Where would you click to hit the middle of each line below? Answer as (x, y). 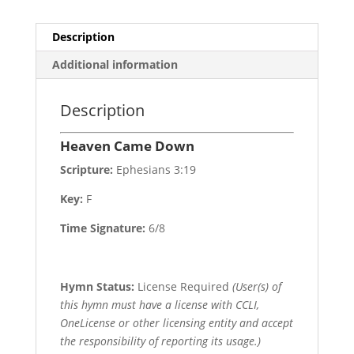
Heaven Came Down (127, 145)
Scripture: (86, 169)
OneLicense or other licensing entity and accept (176, 322)
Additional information (115, 64)
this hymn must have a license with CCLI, (159, 304)
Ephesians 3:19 (154, 169)
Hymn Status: (97, 286)
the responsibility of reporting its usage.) (160, 341)
